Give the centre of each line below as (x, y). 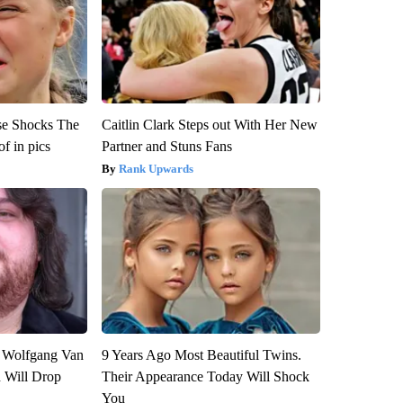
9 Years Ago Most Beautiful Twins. (201, 354)
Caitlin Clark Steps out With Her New (209, 124)
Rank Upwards (156, 168)
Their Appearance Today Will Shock (205, 376)
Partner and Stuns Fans (166, 146)
